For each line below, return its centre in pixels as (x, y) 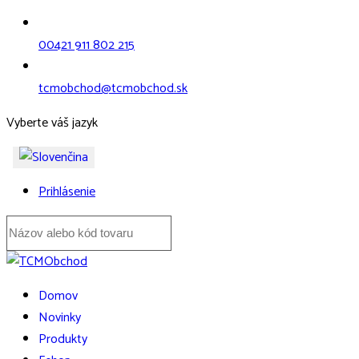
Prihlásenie (67, 192)
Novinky (60, 318)
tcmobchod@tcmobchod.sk (113, 89)
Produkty (63, 339)
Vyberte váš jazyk (52, 123)
